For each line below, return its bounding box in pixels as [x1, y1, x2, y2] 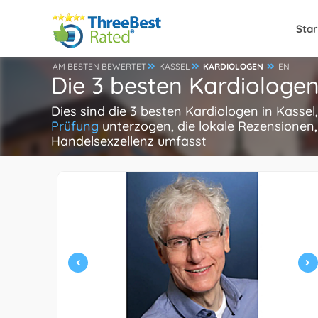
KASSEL [159, 61, 190, 72]
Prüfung [51, 118, 99, 134]
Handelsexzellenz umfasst [51, 133, 207, 149]
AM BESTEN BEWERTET [53, 61, 146, 72]
